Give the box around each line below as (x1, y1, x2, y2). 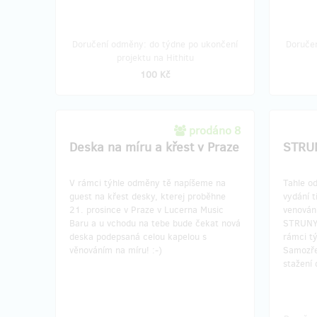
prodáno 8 (189, 123, 241, 138)
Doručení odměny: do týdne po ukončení (72, 38, 238, 50)
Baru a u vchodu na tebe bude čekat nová (69, 217, 241, 229)
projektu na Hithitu (116, 52, 194, 64)
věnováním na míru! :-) (69, 244, 162, 256)
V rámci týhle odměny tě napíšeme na (69, 177, 226, 189)
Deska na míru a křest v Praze (69, 139, 239, 156)
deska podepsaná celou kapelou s (69, 231, 207, 243)
